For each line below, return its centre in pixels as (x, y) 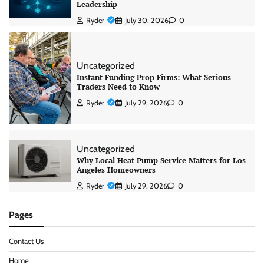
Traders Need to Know (118, 87)
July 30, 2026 (146, 21)
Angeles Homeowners (116, 170)
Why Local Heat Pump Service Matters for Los (161, 160)
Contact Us (26, 241)
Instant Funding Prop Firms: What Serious (154, 78)
